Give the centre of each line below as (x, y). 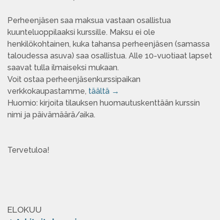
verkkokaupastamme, (48, 91)
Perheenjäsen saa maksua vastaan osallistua (89, 20)
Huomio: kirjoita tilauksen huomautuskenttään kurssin (104, 103)
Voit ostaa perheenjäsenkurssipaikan (74, 79)
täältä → (104, 91)
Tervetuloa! (28, 150)
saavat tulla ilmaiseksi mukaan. (64, 68)
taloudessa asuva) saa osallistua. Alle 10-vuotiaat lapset (110, 56)
